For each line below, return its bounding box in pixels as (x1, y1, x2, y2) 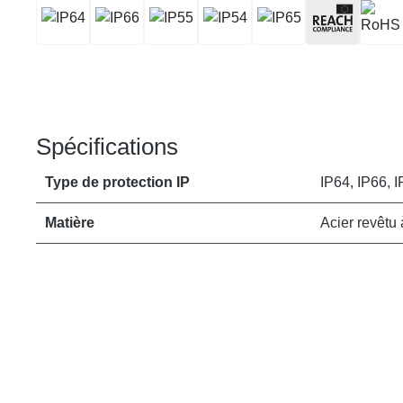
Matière (45, 215, 94, 230)
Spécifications (36, 133, 178, 160)
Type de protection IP (45, 175, 190, 190)
